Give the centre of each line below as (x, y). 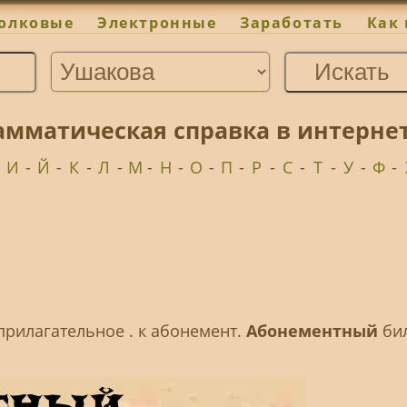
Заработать (292, 23)
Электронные (157, 23)
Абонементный (313, 331)
